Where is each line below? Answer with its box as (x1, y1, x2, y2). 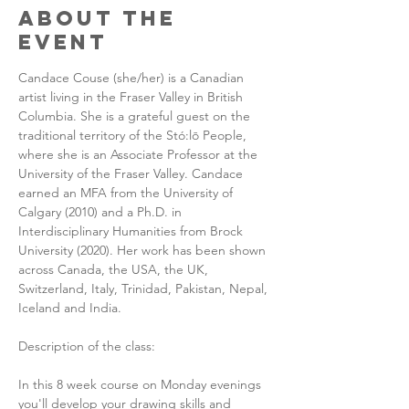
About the (18, 5, 176, 31)
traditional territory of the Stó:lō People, (18, 127, 250, 143)
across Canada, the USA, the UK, (18, 261, 212, 278)
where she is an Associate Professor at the (18, 146, 261, 163)
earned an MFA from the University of (18, 184, 236, 201)
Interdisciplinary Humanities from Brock (18, 223, 246, 239)
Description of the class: (18, 338, 155, 354)
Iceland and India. (18, 299, 121, 316)
